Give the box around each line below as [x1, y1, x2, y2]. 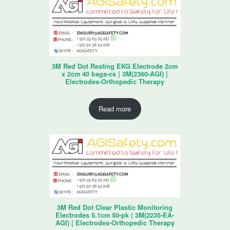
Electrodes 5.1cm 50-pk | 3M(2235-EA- [55, 210, 175, 220]
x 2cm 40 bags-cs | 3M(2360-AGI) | [62, 69, 168, 79]
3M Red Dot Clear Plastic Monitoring [57, 202, 173, 212]
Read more [99, 104, 131, 114]
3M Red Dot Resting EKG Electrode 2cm [52, 61, 178, 71]
